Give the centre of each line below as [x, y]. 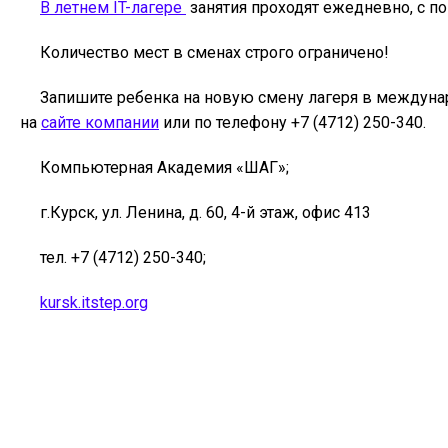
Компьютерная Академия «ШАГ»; [164, 167]
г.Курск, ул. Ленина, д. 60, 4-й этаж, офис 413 [205, 212]
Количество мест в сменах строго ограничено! [214, 52]
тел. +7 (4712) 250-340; [123, 257]
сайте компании [100, 122]
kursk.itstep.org [94, 302]
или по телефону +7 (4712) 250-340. [292, 122]
